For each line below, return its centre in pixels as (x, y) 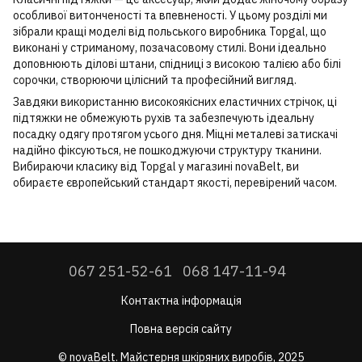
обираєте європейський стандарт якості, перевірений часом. (175, 182)
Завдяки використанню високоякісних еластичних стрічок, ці (175, 101)
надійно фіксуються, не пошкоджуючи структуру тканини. (167, 150)
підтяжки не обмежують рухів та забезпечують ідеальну (164, 118)
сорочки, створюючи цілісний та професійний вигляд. (155, 80)
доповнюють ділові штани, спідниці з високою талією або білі (177, 63)
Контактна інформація (181, 300)
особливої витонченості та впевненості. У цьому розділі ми (170, 15)
